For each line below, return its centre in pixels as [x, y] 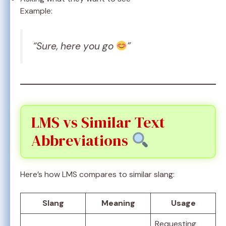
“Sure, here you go [74, 46]
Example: [36, 11]
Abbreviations [81, 141]
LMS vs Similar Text [98, 123]
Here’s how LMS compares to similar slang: [97, 175]
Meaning [118, 203]
